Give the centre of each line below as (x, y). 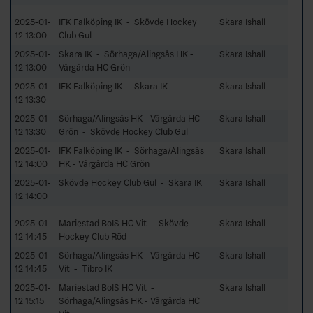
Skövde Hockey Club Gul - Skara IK (130, 182)
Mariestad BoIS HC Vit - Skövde (124, 223)
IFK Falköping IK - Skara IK (113, 86)
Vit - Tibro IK (86, 268)
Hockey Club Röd (93, 236)
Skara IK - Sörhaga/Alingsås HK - (126, 54)
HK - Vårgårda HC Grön (104, 163)
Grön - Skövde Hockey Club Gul (123, 131)
